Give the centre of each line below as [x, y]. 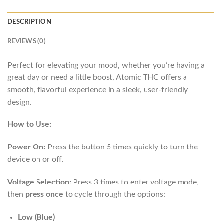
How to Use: [29, 125]
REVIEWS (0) [27, 41]
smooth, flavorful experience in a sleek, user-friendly [98, 90]
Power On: [26, 147]
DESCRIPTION [29, 21]
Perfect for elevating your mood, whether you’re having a [106, 65]
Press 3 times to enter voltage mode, [135, 182]
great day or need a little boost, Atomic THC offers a [97, 77]
